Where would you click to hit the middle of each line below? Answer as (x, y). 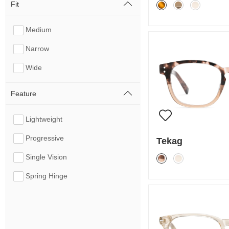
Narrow (37, 49)
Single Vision (46, 157)
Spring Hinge (47, 176)
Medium (39, 30)
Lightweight (44, 119)
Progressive (45, 138)
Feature (24, 94)
